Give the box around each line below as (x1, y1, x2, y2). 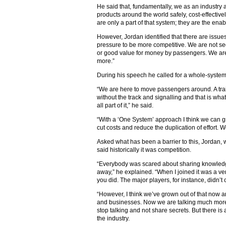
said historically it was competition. (97, 146, 191, 153)
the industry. (97, 215, 130, 222)
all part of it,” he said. (97, 102, 153, 109)
